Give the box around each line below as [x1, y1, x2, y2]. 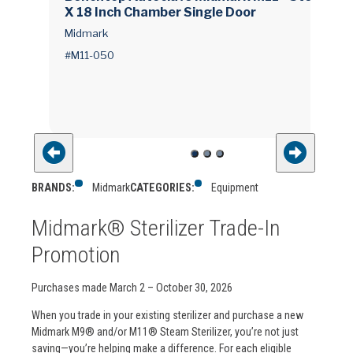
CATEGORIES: [129, 180, 195, 194]
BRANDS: [32, 180, 75, 194]
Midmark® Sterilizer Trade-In [32, 214, 281, 241]
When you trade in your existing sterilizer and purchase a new [32, 308, 303, 321]
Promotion [32, 241, 121, 268]
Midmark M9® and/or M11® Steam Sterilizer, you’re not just [32, 325, 299, 338]
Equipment [211, 180, 259, 194]
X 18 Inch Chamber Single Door [65, 5, 256, 20]
